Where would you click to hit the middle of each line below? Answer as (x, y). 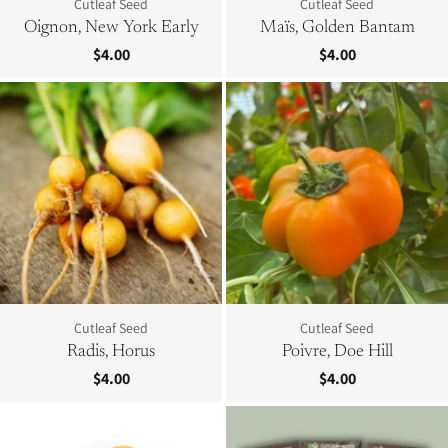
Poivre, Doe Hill (337, 352)
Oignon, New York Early (111, 28)
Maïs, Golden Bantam (337, 28)
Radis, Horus (111, 352)
